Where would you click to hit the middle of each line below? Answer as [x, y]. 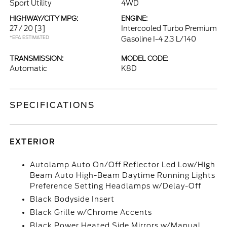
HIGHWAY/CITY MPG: [44, 18]
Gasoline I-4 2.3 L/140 [159, 39]
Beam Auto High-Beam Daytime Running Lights [123, 175]
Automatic [29, 68]
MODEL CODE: [145, 59]
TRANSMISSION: [37, 59]
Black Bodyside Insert [72, 199]
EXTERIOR [33, 142]
